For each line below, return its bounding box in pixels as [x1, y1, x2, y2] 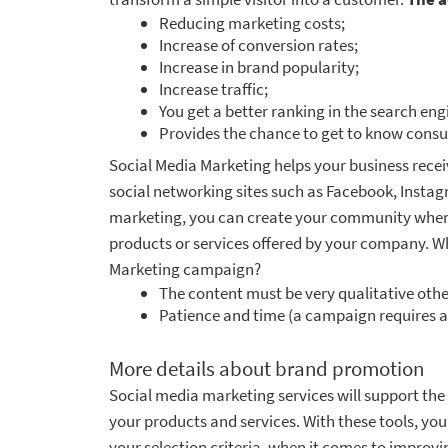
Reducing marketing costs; [159, 11, 345, 34]
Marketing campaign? [109, 257, 261, 280]
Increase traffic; [159, 77, 268, 100]
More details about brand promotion [109, 355, 424, 382]
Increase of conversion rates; [159, 33, 358, 56]
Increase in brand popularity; [159, 55, 359, 78]
